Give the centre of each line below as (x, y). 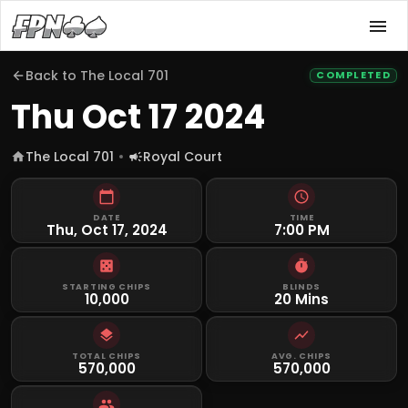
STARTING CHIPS (107, 286)
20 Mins (301, 299)
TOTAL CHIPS (107, 356)
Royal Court (183, 157)
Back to (53, 76)
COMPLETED (353, 75)
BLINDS (301, 286)
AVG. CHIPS (301, 356)
